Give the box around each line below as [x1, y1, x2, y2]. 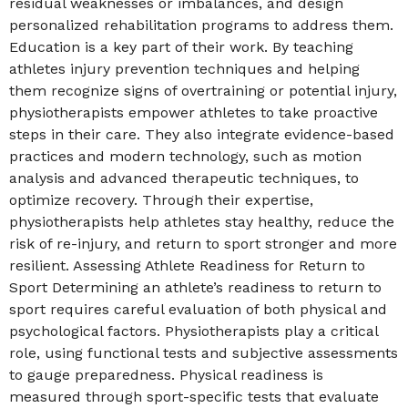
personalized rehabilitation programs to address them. [9, 16, 393, 34]
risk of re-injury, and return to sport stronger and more [9, 235, 397, 252]
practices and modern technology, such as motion [9, 148, 362, 165]
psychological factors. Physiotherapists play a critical [9, 322, 378, 340]
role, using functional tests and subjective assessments [9, 344, 398, 362]
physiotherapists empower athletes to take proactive [9, 104, 378, 121]
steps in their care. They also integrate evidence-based [9, 126, 394, 143]
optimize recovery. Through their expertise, [9, 191, 313, 209]
